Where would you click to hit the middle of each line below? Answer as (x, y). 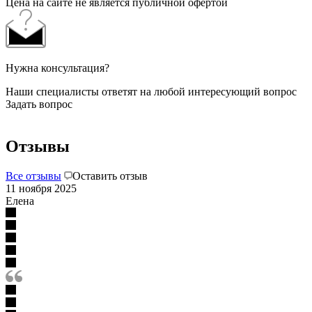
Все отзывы (33, 175)
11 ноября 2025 (41, 188)
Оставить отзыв (110, 175)
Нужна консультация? (57, 68)
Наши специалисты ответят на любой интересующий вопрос (151, 91)
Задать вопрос (39, 104)
